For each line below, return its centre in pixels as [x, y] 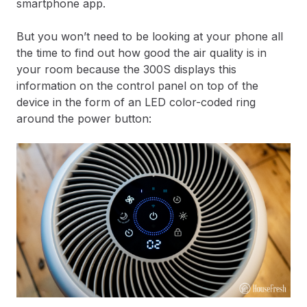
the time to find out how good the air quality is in [142, 53]
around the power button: [84, 119]
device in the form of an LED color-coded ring [136, 102]
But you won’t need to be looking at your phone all [150, 37]
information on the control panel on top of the [137, 86]
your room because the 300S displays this [126, 70]
